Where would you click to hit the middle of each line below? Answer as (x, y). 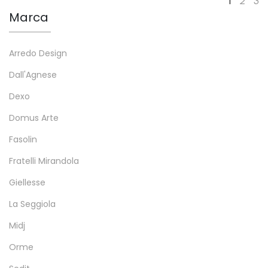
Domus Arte (34, 118)
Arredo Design (38, 53)
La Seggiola (32, 204)
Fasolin (23, 139)
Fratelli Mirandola (44, 161)
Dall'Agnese (33, 74)
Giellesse (27, 182)
